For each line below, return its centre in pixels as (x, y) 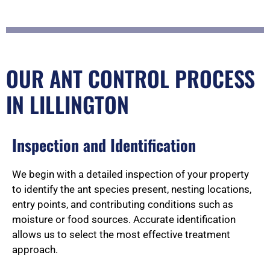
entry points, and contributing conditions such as (123, 205)
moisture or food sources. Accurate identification (124, 220)
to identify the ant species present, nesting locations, (132, 190)
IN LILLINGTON (67, 104)
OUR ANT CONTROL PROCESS (130, 78)
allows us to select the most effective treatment (121, 235)
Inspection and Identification (104, 145)
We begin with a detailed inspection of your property (130, 174)
